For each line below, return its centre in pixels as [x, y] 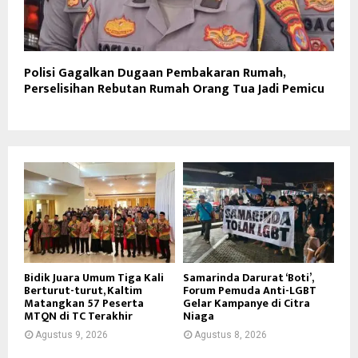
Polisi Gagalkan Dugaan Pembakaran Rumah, [155, 73]
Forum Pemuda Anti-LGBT [250, 290]
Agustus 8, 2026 [231, 334]
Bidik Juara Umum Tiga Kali [94, 277]
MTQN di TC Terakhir [78, 316]
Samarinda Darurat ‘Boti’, [248, 277]
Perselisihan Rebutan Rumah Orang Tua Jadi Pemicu [174, 89]
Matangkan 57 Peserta [84, 303]
